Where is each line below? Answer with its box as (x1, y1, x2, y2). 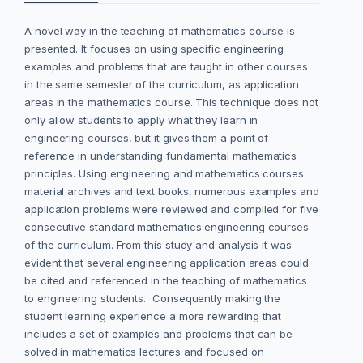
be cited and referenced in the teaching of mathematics (24, 274, 307, 288)
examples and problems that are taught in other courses (24, 60, 308, 74)
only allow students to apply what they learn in (24, 113, 258, 127)
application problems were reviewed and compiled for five (24, 203, 318, 216)
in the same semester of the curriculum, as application (24, 78, 299, 92)
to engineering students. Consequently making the (24, 292, 281, 305)
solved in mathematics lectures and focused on (24, 345, 264, 359)
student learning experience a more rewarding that (24, 310, 282, 323)
